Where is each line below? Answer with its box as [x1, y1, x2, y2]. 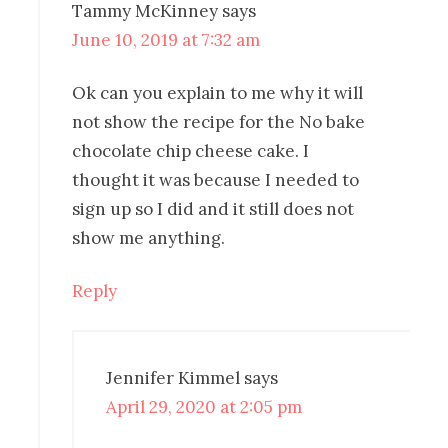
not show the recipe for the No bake [72, 111, 366, 134]
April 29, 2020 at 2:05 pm [106, 396, 303, 419]
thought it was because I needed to [72, 169, 360, 192]
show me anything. [72, 227, 226, 250]
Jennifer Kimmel [106, 367, 241, 390]
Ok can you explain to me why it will [72, 82, 364, 105]
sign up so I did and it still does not [72, 198, 355, 221]
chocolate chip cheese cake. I [72, 140, 310, 163]
